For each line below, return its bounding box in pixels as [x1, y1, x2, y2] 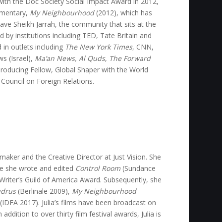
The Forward [109, 54, 151, 63]
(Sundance [120, 164, 156, 173]
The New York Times [65, 42, 133, 52]
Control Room [75, 164, 121, 173]
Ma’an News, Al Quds [35, 54, 106, 63]
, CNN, [132, 42, 154, 52]
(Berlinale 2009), [16, 186, 72, 196]
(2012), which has [94, 8, 153, 18]
